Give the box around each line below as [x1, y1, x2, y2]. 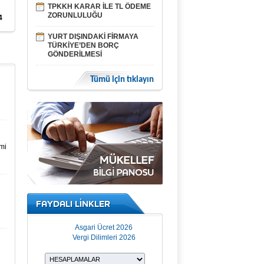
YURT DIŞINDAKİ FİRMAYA [48, 32, 138, 41]
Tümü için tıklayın [90, 75, 154, 84]
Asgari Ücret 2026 [75, 223, 133, 232]
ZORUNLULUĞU [48, 11, 103, 19]
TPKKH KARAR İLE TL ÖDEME [48, 2, 151, 11]
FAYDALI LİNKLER [36, 198, 110, 209]
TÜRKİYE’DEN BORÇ [48, 41, 119, 49]
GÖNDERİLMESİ [48, 50, 102, 58]
